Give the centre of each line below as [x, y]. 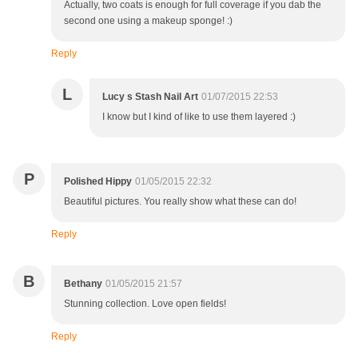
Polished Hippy [98, 182]
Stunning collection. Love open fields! [145, 304]
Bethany [83, 284]
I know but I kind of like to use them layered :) [199, 117]
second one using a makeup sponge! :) [148, 21]
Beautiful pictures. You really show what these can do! [180, 202]
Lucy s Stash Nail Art [150, 97]
